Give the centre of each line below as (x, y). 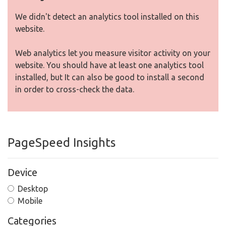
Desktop (33, 189)
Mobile (30, 201)
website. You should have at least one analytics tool (109, 65)
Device (22, 173)
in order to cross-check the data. (75, 90)
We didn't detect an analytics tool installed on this (107, 17)
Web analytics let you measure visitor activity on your (113, 53)
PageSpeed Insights (62, 143)
